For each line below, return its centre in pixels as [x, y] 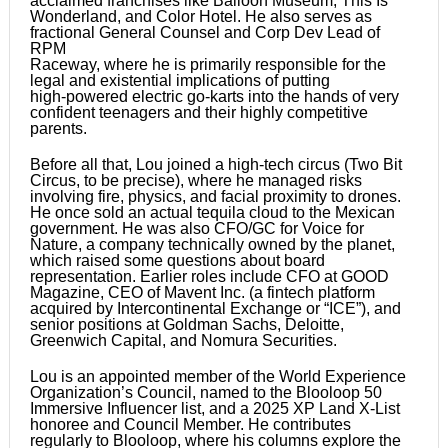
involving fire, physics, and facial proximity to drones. [215, 196]
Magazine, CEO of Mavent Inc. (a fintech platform [202, 292]
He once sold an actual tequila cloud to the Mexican [212, 212]
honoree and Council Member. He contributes [190, 424]
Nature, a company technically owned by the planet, [212, 244]
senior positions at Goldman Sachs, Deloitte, [186, 324]
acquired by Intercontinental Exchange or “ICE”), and [215, 308]
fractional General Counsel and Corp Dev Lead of [204, 32]
